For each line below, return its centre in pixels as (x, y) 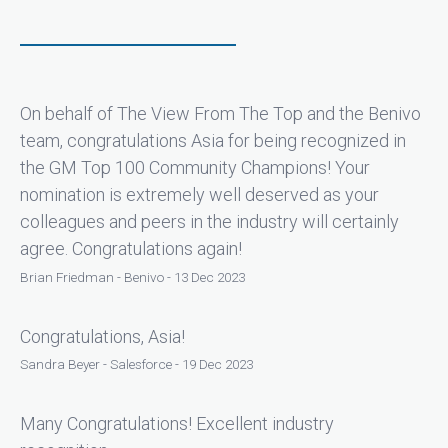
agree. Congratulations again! (131, 249)
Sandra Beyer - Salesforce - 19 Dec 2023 (136, 364)
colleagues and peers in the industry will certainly (209, 222)
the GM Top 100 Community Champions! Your (195, 168)
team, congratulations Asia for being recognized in (213, 141)
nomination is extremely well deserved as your (199, 195)
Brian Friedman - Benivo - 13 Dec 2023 (132, 276)
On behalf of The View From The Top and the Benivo (220, 114)
